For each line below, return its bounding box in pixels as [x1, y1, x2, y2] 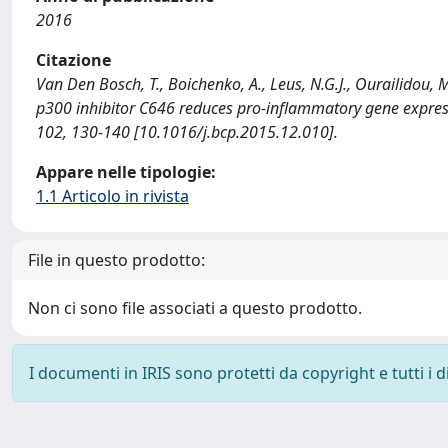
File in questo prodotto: [28, 249, 205, 271]
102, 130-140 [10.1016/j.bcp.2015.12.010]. [36, 121, 338, 143]
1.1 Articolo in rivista [36, 185, 189, 207]
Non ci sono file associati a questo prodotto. [28, 297, 362, 319]
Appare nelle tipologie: [36, 161, 216, 183]
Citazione [36, 49, 111, 71]
